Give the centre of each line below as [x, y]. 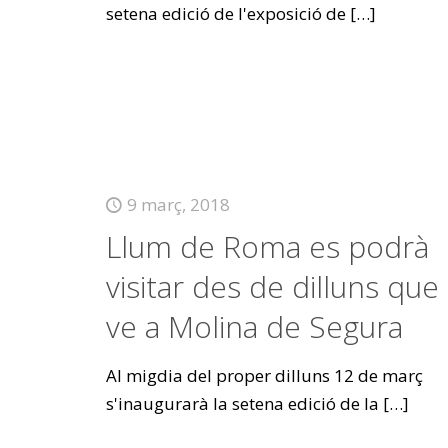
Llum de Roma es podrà [267, 246]
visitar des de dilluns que [272, 286]
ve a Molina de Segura [254, 326]
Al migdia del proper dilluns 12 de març [264, 375]
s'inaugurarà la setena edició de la [242, 403]
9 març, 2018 [178, 204]
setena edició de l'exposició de [225, 13]
